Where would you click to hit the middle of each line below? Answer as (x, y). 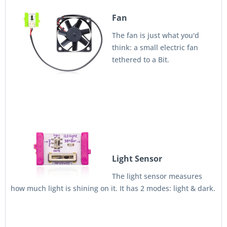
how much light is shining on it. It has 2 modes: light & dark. (113, 188)
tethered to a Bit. (141, 60)
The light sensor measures (157, 176)
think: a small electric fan (155, 47)
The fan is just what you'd (156, 35)
